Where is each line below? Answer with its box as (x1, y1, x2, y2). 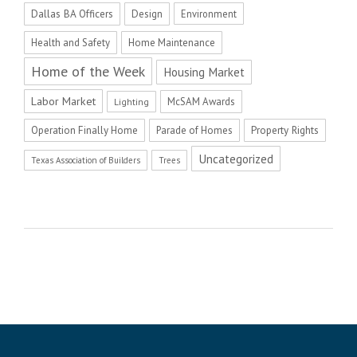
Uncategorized (198, 151, 273, 167)
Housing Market (163, 65, 245, 80)
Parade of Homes (156, 124, 233, 138)
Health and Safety (31, 36, 110, 50)
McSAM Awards (167, 95, 235, 109)
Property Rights (251, 124, 319, 138)
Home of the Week (31, 62, 145, 81)
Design (131, 7, 163, 22)
